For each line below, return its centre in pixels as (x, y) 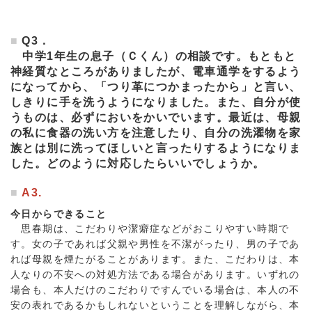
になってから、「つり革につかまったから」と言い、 (156, 87)
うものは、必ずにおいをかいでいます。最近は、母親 (156, 117)
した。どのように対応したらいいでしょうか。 (138, 163)
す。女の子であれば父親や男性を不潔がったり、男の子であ (155, 244)
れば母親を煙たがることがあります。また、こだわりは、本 (155, 259)
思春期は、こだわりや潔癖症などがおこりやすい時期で (150, 228)
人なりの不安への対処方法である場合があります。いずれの (155, 274)
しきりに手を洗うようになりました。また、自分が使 (156, 102)
